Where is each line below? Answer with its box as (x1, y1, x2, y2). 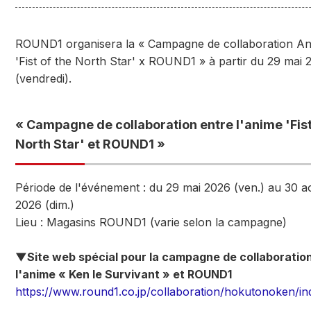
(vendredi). (15, 72, 72, 85)
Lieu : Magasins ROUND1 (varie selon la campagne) (15, 215, 287, 229)
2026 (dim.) (15, 198, 74, 212)
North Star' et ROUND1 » (15, 137, 165, 151)
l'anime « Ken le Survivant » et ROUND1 (15, 267, 232, 281)
